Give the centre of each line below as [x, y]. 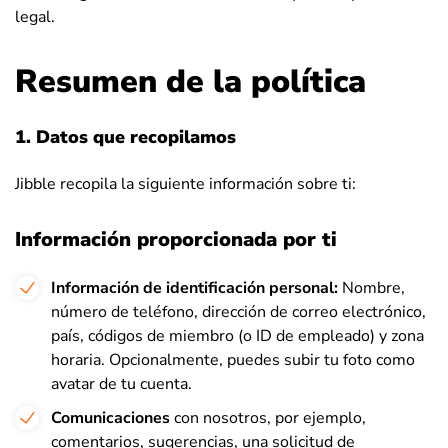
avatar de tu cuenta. [121, 384]
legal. [35, 17]
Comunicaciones [110, 418]
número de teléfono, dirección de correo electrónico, [238, 312]
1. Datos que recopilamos [125, 137]
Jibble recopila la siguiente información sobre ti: [185, 184]
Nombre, [371, 288]
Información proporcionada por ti [176, 239]
